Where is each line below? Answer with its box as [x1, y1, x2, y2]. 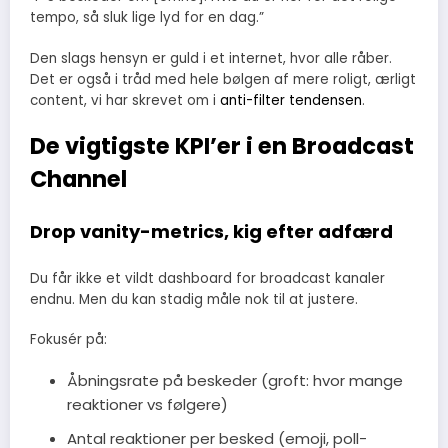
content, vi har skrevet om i [30, 90, 220, 110]
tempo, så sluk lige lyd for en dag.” [30, 8, 264, 28]
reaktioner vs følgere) [66, 394, 228, 416]
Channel [30, 162, 127, 195]
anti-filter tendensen [220, 90, 362, 110]
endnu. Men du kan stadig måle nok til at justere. [30, 289, 358, 309]
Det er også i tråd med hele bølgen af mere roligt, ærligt [30, 69, 416, 89]
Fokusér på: [30, 329, 107, 349]
